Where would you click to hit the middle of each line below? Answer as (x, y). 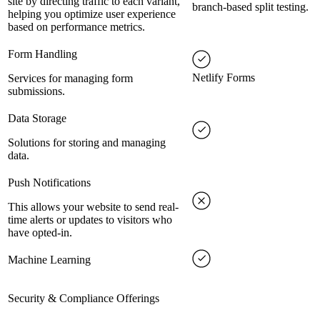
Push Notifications (49, 183)
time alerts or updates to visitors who (90, 220)
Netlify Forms (224, 78)
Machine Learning (49, 260)
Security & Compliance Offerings (84, 299)
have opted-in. (40, 233)
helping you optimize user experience (92, 14)
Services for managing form (70, 79)
